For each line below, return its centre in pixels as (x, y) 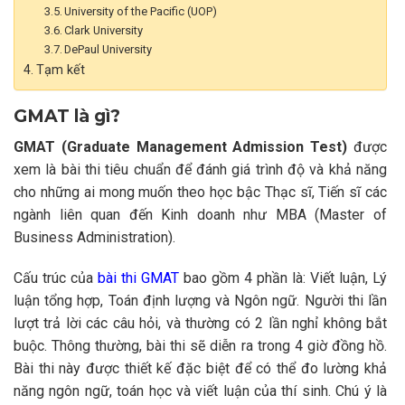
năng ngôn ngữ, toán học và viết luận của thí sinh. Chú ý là (200, 391)
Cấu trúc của (53, 278)
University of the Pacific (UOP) (141, 11)
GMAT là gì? (67, 115)
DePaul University (111, 49)
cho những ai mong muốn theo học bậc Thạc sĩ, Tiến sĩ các (200, 192)
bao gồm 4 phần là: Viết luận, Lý (283, 278)
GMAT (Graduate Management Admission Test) (181, 146)
